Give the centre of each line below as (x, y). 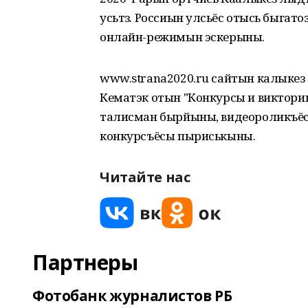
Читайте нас (145, 177)
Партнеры (85, 262)
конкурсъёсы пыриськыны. (178, 136)
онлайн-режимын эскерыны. (182, 37)
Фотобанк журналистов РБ (132, 296)
